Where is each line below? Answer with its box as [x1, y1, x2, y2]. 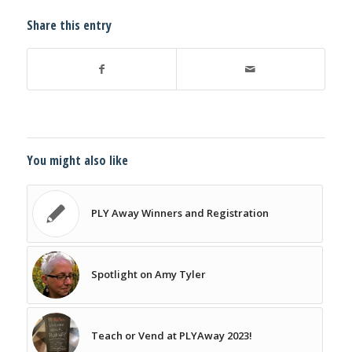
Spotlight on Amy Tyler [90, 266, 206, 281]
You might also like [26, 151, 128, 169]
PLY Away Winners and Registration [90, 205, 269, 220]
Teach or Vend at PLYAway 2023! [90, 328, 252, 343]
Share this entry [26, 16, 112, 34]
